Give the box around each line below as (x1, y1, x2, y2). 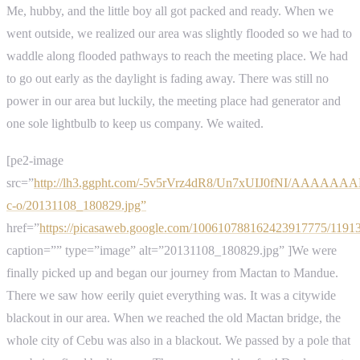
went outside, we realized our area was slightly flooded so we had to (6, 26, 352, 42)
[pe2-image (6, 153, 63, 169)
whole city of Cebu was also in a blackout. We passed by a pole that (6, 333, 350, 349)
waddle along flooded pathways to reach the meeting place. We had (6, 48, 348, 64)
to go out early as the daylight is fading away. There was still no (6, 71, 329, 87)
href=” (6, 220, 39, 236)
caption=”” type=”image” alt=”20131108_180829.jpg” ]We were (6, 243, 337, 259)
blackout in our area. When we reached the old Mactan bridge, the (6, 310, 341, 326)
